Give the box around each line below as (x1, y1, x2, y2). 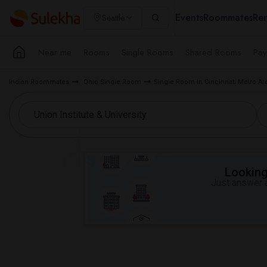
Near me (38, 45, 72, 59)
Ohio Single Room (82, 78, 141, 86)
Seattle (102, 12, 125, 24)
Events (175, 11, 203, 24)
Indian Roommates (9, 78, 69, 86)
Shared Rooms (185, 45, 241, 59)
